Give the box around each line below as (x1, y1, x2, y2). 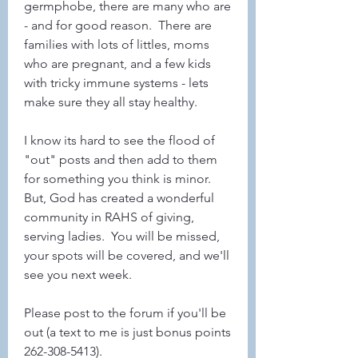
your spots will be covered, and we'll (24, 248, 229, 263)
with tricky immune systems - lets (24, 75, 209, 90)
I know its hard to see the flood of (24, 133, 215, 148)
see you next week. (24, 267, 132, 282)
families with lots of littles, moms (24, 37, 209, 52)
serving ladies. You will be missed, (24, 229, 220, 244)
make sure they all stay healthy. (24, 94, 204, 109)
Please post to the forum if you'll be (24, 305, 226, 320)
